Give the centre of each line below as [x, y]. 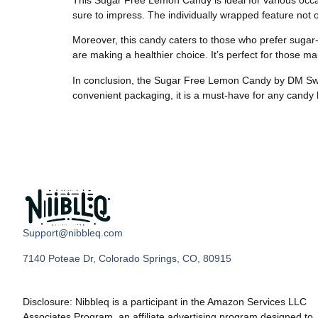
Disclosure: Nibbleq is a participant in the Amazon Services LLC [165, 301]
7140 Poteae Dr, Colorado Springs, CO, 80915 [127, 258]
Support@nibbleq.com [73, 233]
